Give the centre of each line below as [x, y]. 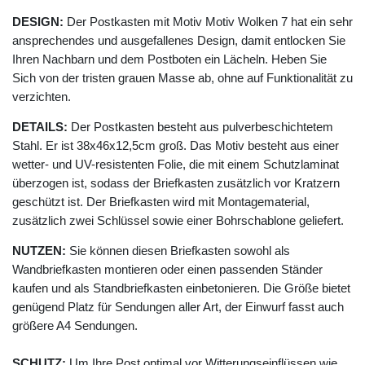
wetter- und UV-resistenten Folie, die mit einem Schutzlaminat [176, 165]
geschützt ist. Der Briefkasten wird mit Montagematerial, [161, 202]
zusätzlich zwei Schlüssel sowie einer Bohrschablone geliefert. [178, 221]
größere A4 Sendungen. [75, 326]
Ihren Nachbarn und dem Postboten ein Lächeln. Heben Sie [169, 59]
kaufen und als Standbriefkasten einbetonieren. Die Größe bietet [181, 288]
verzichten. [42, 97]
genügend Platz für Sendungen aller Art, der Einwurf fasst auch [178, 307]
